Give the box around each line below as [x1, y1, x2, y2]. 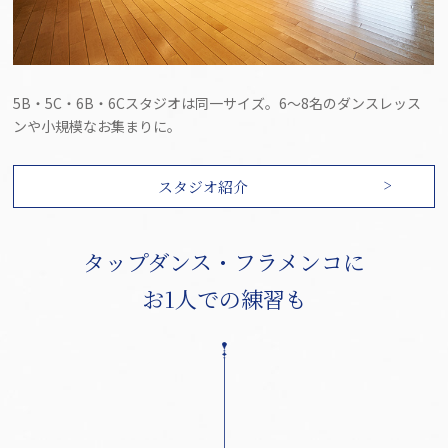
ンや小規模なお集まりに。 [13, 115, 182, 136]
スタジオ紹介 [157, 175, 249, 197]
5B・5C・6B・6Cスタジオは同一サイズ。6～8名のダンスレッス [13, 92, 422, 113]
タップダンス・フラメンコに [83, 246, 365, 278]
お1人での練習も [141, 283, 307, 315]
